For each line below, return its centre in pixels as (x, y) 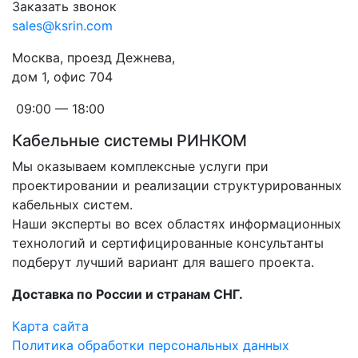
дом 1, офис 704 (62, 77)
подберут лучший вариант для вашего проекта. (163, 262)
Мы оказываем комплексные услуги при (140, 166)
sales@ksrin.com (62, 26)
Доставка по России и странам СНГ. (127, 294)
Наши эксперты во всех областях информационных (177, 224)
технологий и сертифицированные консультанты (168, 243)
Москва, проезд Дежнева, (95, 58)
